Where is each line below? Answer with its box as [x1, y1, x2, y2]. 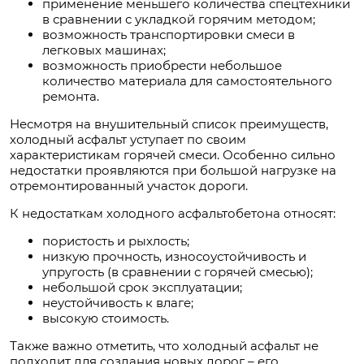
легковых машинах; [42, 42, 166, 58]
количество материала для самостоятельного [42, 73, 332, 89]
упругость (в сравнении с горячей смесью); [42, 264, 313, 280]
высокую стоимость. [42, 310, 169, 327]
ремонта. [42, 89, 99, 105]
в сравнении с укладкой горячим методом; [42, 11, 315, 28]
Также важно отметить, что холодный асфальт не [10, 338, 318, 354]
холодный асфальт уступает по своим [10, 132, 246, 148]
